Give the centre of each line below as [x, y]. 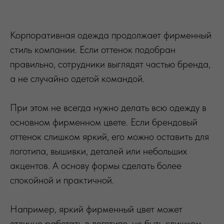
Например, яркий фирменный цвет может [96, 209]
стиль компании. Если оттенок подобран [93, 49]
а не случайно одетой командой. [77, 78]
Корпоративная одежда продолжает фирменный [111, 35]
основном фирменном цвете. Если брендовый [104, 122]
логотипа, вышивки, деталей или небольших [98, 151]
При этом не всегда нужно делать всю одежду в [108, 107]
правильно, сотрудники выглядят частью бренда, [110, 64]
